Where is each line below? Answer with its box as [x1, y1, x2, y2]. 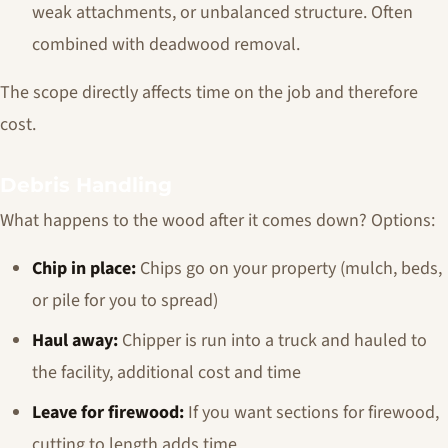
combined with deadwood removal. [32, 32, 300, 57]
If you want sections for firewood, [184, 400, 439, 425]
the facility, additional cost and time [32, 360, 301, 385]
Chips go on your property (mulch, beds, [136, 256, 442, 281]
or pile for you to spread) [32, 288, 218, 313]
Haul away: [32, 328, 118, 353]
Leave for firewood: [32, 400, 184, 425]
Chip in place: [32, 256, 136, 281]
